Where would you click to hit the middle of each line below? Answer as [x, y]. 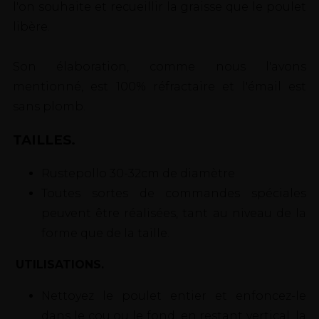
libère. [31, 27]
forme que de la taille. [105, 233]
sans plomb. [49, 107]
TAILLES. [44, 140]
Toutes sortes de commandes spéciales [174, 193]
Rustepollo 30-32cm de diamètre [138, 173]
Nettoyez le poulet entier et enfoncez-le [174, 296]
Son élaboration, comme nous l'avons [159, 67]
